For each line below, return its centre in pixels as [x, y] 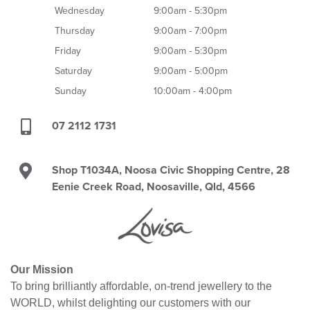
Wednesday [80, 11]
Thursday [75, 31]
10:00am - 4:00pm [193, 91]
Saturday [74, 71]
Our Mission [42, 270]
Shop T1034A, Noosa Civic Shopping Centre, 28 [171, 171]
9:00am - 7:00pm [191, 31]
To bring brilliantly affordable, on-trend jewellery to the [141, 286]
